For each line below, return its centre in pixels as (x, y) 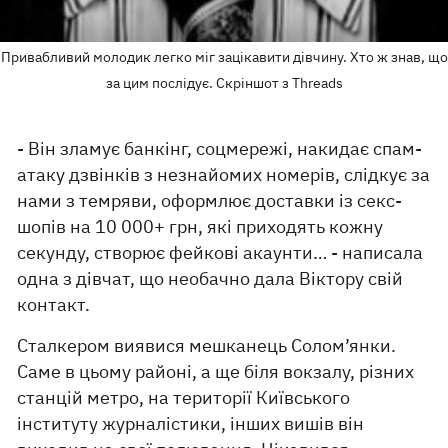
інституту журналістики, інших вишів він (191, 424)
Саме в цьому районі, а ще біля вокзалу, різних (216, 372)
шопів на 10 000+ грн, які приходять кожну (200, 227)
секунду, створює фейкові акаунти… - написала (220, 253)
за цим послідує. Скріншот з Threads (224, 83)
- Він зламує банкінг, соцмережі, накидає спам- (220, 149)
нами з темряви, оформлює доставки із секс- (210, 201)
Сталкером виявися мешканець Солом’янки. (207, 346)
